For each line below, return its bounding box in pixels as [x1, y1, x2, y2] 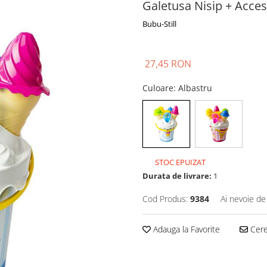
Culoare [142, 82, 173, 94]
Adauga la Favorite [151, 223, 220, 235]
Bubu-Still [142, 18, 176, 29]
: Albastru [173, 82, 215, 94]
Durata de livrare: [142, 170, 212, 181]
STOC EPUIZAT [153, 157, 206, 167]
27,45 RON [145, 57, 191, 70]
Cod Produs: [142, 193, 188, 204]
